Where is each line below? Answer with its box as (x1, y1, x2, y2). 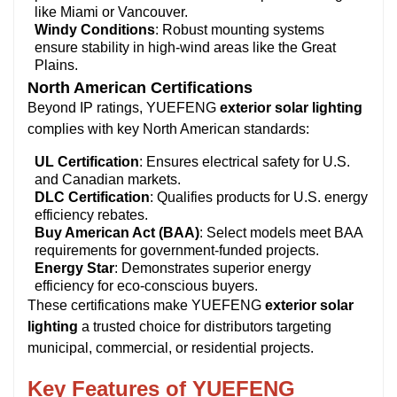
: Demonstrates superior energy (114, 260, 311, 276)
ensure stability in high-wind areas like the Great (35, 39, 336, 55)
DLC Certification (35, 189, 150, 205)
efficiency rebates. (35, 206, 148, 222)
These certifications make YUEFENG (27, 297, 265, 313)
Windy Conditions (35, 21, 155, 37)
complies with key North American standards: (27, 121, 309, 136)
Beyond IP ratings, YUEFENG (27, 99, 220, 115)
